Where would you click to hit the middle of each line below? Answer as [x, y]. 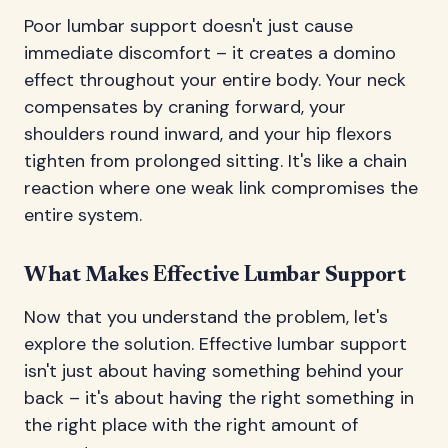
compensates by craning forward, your [185, 106]
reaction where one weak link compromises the [221, 187]
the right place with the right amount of [191, 424]
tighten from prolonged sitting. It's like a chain [215, 160]
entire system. [83, 214]
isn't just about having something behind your [214, 370]
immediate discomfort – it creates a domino [210, 52]
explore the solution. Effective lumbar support [215, 343]
